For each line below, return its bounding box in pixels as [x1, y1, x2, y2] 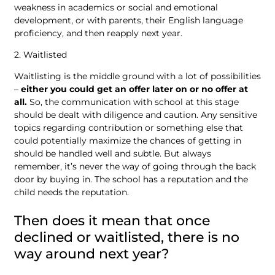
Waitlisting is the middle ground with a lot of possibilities [14, 71, 261, 82]
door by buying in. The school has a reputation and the [14, 174, 248, 185]
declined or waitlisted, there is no [14, 229, 239, 246]
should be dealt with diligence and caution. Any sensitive [14, 109, 257, 121]
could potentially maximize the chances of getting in [14, 135, 241, 147]
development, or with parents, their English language [14, 14, 243, 26]
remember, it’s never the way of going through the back [14, 161, 256, 172]
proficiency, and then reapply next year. [14, 27, 185, 39]
